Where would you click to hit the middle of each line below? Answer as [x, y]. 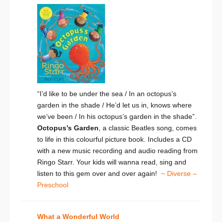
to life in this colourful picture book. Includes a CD [114, 139]
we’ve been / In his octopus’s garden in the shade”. [117, 117]
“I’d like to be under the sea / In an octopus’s [107, 94]
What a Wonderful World [78, 217]
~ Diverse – [179, 174]
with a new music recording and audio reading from [117, 151]
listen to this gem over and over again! [99, 174]
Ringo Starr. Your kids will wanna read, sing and [112, 162]
